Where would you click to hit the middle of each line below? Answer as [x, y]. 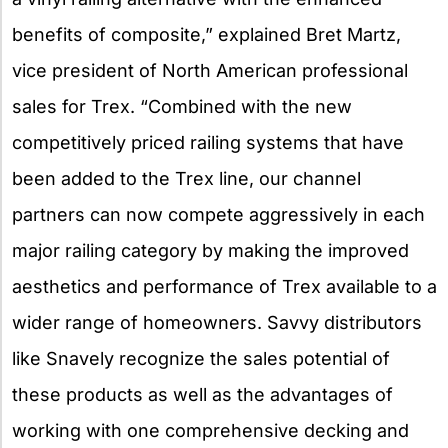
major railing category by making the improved [210, 251]
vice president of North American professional [210, 71]
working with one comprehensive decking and [210, 431]
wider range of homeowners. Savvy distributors [217, 323]
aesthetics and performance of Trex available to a [224, 287]
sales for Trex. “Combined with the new [182, 107]
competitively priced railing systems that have [208, 143]
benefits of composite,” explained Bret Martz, [206, 35]
